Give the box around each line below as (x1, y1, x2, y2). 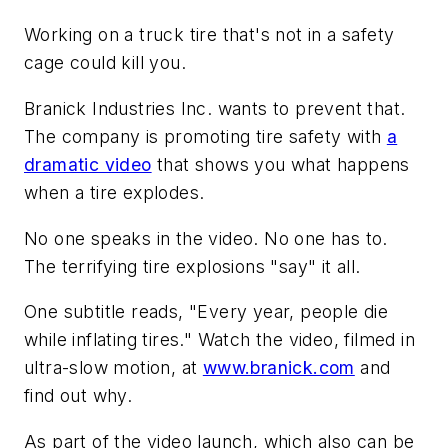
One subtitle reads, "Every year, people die (24, 301, 389, 323)
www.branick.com (202, 357, 355, 379)
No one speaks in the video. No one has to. (24, 227, 388, 249)
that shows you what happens (151, 153, 410, 175)
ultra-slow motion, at (24, 357, 203, 379)
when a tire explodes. (24, 181, 205, 203)
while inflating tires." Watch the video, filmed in (24, 329, 415, 351)
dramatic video (24, 153, 152, 175)
